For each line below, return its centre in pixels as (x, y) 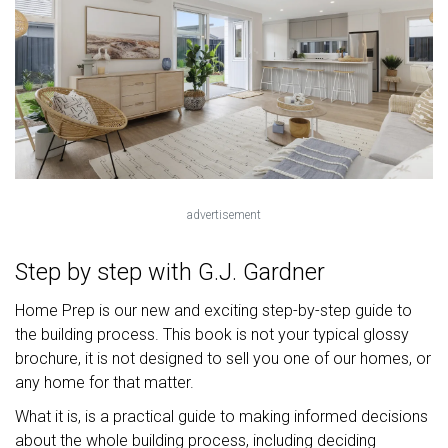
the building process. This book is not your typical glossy (212, 335)
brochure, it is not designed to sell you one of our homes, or (223, 359)
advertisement (224, 215)
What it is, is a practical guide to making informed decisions (221, 417)
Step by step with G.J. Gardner (173, 272)
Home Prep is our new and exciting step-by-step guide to (213, 311)
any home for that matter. (106, 383)
